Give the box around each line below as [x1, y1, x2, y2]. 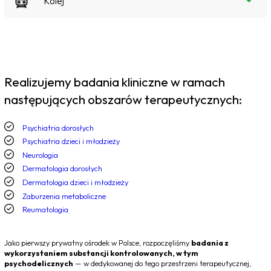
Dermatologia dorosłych [22, 163, 102, 174]
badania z [191, 237, 229, 247]
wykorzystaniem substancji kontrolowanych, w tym [4, 247, 198, 258]
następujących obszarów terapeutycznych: [4, 91, 242, 107]
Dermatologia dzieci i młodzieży [22, 177, 128, 187]
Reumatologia [22, 204, 68, 215]
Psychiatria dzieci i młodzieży [22, 136, 120, 146]
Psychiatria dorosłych [22, 122, 94, 132]
